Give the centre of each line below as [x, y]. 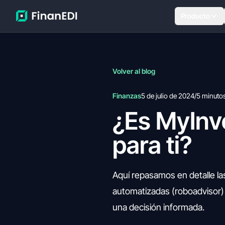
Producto [195, 16]
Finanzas [127, 96]
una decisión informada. [158, 207]
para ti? [152, 145]
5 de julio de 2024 [168, 96]
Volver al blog [134, 71]
